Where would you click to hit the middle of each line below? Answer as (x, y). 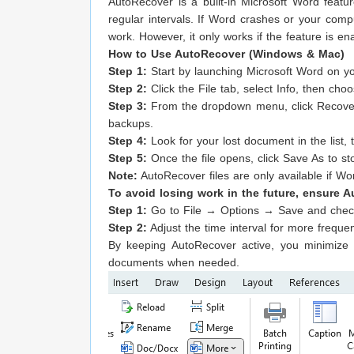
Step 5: (130, 158)
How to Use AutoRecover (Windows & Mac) (226, 54)
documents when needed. (174, 263)
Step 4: (130, 141)
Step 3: (130, 106)
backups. (131, 124)
